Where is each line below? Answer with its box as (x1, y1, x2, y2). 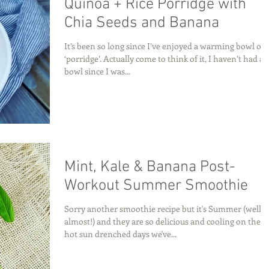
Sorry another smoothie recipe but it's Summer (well (64, 203, 261, 215)
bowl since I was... (64, 65, 130, 77)
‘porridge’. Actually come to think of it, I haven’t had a (64, 53, 264, 64)
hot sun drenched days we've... (64, 228, 177, 240)
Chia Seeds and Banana (64, 14, 219, 32)
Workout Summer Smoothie (64, 177, 248, 196)
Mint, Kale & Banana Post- (64, 158, 235, 177)
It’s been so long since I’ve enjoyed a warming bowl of (64, 40, 264, 52)
